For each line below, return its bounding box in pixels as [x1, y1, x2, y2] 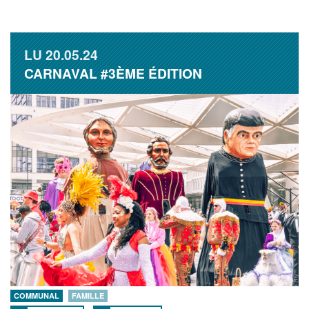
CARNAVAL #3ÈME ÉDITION [24, 63, 202, 83]
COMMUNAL [14, 290, 59, 301]
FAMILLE [72, 290, 104, 301]
